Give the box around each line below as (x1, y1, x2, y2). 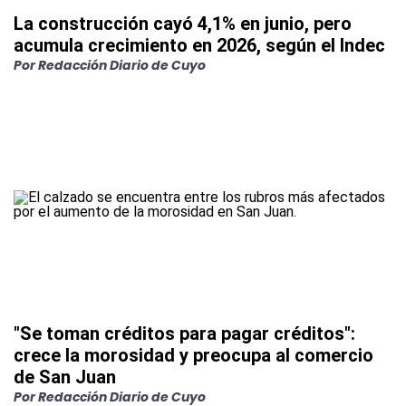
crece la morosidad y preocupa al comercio (14, 344, 373, 367)
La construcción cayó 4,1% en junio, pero (14, 13, 352, 35)
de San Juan (14, 366, 116, 389)
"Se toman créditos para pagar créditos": (14, 323, 355, 345)
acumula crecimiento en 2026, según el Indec (14, 34, 385, 57)
